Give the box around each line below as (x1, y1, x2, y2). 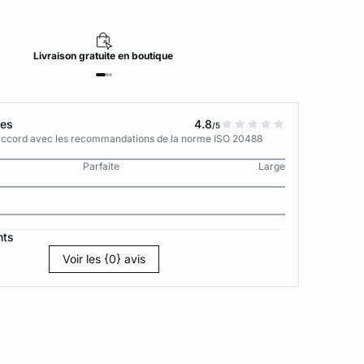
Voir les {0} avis (63, 252, 146, 266)
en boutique (117, 50, 175, 62)
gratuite (78, 50, 118, 62)
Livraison (32, 50, 79, 62)
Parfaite (83, 160, 120, 172)
